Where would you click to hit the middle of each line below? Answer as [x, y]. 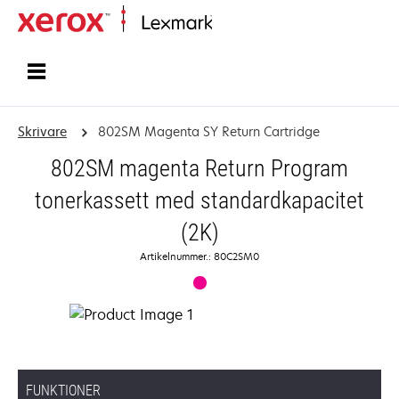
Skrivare [42, 131]
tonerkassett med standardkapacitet [199, 200]
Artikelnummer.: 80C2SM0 [199, 256]
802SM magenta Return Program [199, 168]
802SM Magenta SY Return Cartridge [208, 131]
